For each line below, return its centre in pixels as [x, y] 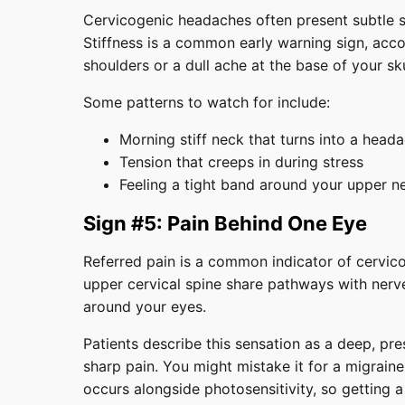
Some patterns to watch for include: [207, 102]
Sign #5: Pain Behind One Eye [225, 223]
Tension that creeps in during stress [241, 161]
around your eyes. [145, 306]
